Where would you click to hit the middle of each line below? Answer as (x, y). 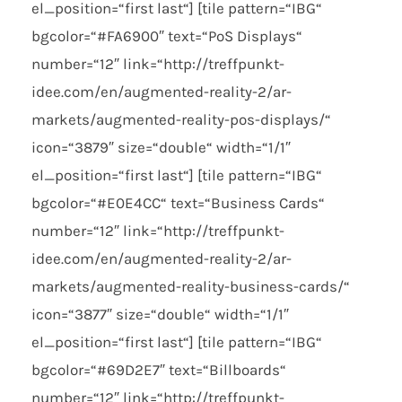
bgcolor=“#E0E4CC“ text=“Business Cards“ (178, 203)
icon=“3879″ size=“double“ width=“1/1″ (161, 148)
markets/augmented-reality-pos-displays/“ (181, 120)
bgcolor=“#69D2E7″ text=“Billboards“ (159, 370)
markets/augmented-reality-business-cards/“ (191, 287)
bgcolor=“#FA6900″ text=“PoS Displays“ (167, 36)
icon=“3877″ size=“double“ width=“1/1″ (160, 315)
